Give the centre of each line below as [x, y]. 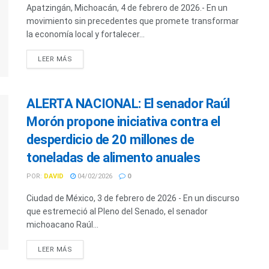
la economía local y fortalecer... [86, 34]
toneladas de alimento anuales [113, 158]
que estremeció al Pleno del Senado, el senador [117, 212]
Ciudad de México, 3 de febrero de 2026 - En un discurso [133, 198]
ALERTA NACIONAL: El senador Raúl [128, 104]
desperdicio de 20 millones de [110, 140]
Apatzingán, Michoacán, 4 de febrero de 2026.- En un [127, 8]
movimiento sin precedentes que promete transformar [133, 21]
